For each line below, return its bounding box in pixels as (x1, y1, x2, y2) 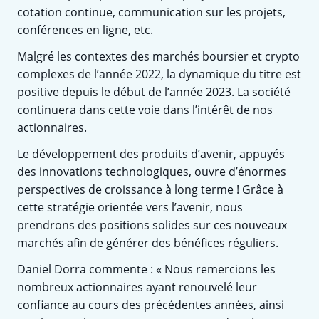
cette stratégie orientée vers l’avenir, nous (17, 199, 243, 215)
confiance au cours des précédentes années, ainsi (17, 296, 284, 313)
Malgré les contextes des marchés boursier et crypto (17, 48, 300, 64)
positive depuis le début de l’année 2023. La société (17, 83, 291, 100)
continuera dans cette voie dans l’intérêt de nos (17, 101, 273, 117)
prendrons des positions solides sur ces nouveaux (17, 216, 287, 233)
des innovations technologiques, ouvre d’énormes (17, 163, 286, 179)
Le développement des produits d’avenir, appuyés (17, 145, 285, 162)
